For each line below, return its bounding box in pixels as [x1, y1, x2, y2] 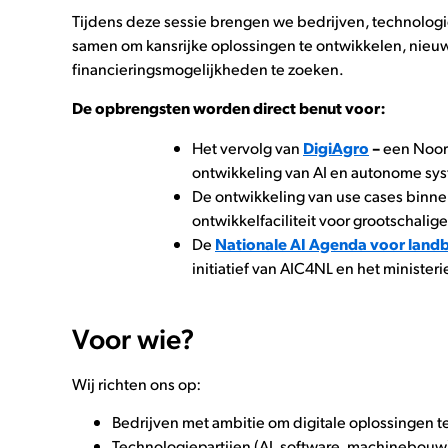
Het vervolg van [192, 136, 303, 158]
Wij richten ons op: [72, 372, 201, 394]
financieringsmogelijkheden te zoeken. [72, 58, 344, 80]
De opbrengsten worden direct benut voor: [72, 96, 386, 118]
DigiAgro [303, 136, 369, 158]
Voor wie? [72, 318, 194, 356]
